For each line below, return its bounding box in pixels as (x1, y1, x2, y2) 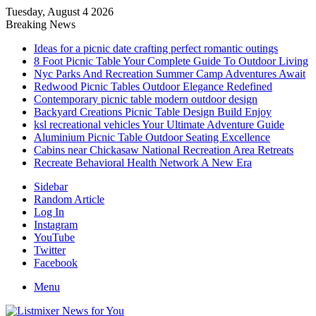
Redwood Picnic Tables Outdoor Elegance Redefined (34, 80, 272, 92)
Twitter (34, 244, 66, 256)
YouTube (34, 231, 75, 243)
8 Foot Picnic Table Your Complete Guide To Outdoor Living (34, 55, 308, 67)
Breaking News (6, 18, 75, 30)
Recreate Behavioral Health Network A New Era (34, 157, 252, 169)
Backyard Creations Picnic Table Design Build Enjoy (34, 106, 272, 118)
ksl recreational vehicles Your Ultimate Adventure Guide (34, 119, 284, 130)
